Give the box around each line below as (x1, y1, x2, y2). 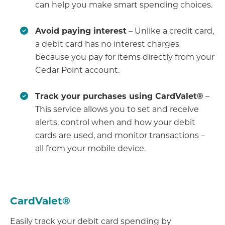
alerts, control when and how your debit (35, 117, 195, 128)
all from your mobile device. (35, 143, 146, 154)
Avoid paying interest (35, 25, 127, 36)
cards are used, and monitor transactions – (35, 130, 205, 141)
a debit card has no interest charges (35, 38, 179, 49)
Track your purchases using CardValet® (35, 90, 203, 101)
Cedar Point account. (35, 64, 120, 75)
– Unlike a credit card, (127, 25, 214, 36)
